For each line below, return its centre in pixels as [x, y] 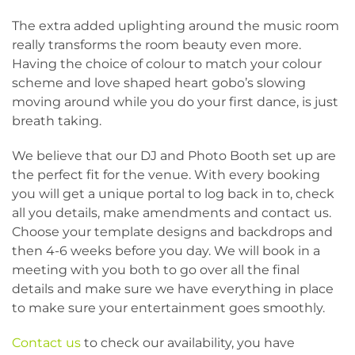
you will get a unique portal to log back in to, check [173, 194]
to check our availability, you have [188, 343]
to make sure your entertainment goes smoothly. [168, 308]
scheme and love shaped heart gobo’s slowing [159, 83]
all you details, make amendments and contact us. [172, 213]
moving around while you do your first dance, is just [175, 102]
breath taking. [57, 121]
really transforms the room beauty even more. [157, 45]
